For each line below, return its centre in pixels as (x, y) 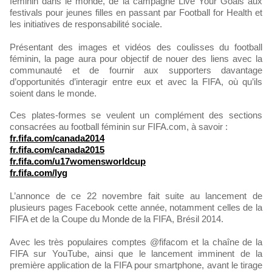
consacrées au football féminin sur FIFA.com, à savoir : (119, 127)
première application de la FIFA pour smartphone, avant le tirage (136, 265)
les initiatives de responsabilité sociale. (86, 24)
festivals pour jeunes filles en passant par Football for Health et (136, 13)
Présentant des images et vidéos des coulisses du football (136, 47)
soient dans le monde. (53, 93)
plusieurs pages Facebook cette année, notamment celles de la (136, 208)
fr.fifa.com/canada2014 (57, 138)
